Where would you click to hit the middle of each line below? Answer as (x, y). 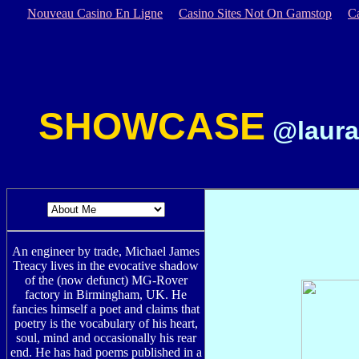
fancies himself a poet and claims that (106, 309)
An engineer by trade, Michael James (106, 251)
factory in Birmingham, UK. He (106, 294)
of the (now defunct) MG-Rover (106, 280)
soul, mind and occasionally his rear (106, 338)
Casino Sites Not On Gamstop (255, 13)
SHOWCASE (152, 126)
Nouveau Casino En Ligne (95, 13)
